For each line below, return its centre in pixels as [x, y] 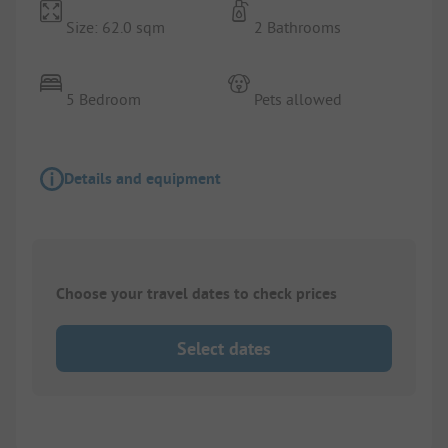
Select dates [224, 349]
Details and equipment [142, 178]
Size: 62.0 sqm [116, 26]
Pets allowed [298, 98]
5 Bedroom [104, 98]
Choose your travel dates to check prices [196, 293]
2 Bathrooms [298, 26]
